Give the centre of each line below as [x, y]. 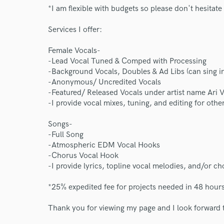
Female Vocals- [74, 51]
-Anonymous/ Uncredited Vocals [104, 82]
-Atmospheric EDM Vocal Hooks [104, 145]
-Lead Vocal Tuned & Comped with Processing [127, 61]
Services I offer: [75, 30]
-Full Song [66, 135]
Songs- [60, 124]
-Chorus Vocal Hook [83, 156]
